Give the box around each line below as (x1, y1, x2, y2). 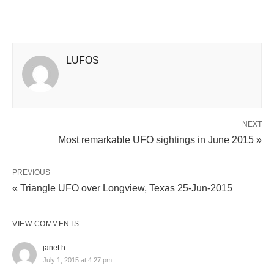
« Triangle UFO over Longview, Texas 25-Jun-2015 (12, 182, 232, 193)
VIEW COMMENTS (12, 219, 80, 228)
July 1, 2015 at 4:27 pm (43, 256, 112, 264)
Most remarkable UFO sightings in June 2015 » (58, 134, 262, 145)
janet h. (43, 243, 67, 252)
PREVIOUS (12, 168, 50, 177)
